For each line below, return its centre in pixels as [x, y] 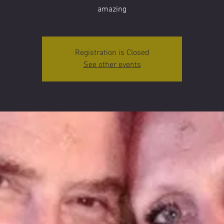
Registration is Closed [112, 53]
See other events [112, 65]
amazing [112, 9]
